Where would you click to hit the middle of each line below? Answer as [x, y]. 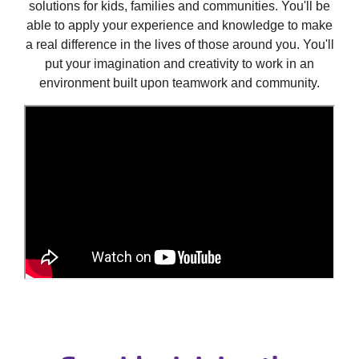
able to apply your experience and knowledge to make [179, 25]
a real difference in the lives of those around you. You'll [179, 44]
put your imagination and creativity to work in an [179, 64]
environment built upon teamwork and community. [179, 83]
